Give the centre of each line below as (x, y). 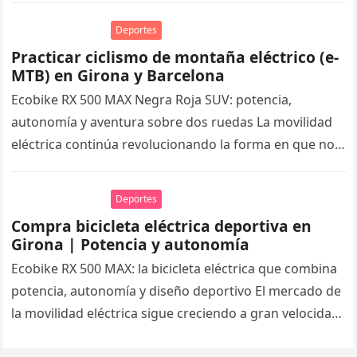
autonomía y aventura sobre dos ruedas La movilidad (172, 122)
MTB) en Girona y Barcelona (118, 76)
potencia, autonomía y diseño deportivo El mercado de (177, 291)
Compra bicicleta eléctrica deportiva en (162, 226)
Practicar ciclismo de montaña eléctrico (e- (175, 57)
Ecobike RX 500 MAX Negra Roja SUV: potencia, (152, 100)
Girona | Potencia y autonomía (131, 245)
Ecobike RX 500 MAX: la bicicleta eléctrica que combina (175, 269)
